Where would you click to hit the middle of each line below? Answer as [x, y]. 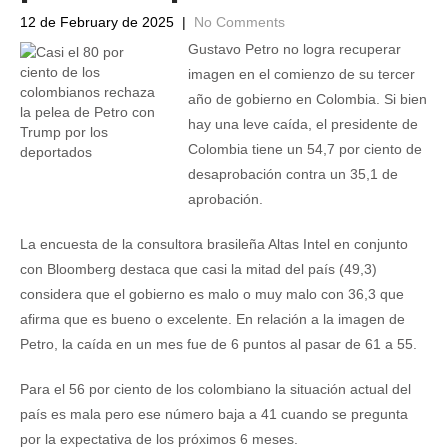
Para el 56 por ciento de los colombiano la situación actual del [215, 389]
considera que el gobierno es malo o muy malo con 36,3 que [212, 294]
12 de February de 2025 [97, 22]
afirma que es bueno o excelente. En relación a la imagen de [212, 319]
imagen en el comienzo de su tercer [301, 74]
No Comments [239, 22]
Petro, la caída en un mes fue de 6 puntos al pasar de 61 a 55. [218, 344]
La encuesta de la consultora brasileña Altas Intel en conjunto [214, 244]
